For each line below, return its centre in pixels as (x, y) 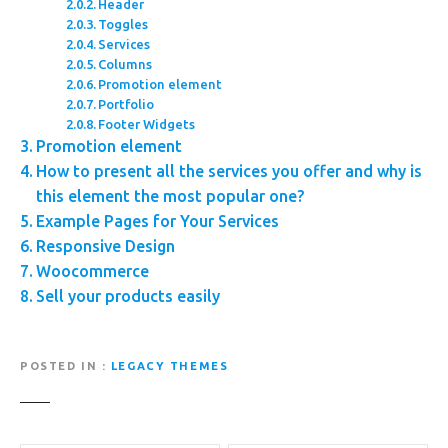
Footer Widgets (147, 124)
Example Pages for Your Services (158, 221)
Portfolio (126, 104)
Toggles (123, 24)
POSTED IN (59, 365)
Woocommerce (93, 271)
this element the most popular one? (170, 196)
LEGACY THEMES (169, 365)
